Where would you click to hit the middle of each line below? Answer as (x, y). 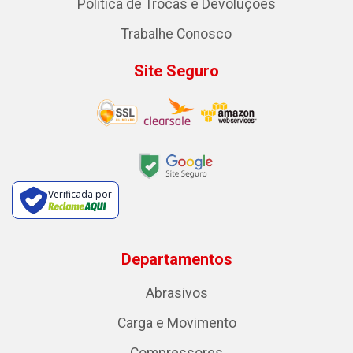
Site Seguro (176, 71)
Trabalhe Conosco (176, 34)
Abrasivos (176, 294)
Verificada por (80, 195)
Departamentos (176, 260)
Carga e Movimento (176, 323)
